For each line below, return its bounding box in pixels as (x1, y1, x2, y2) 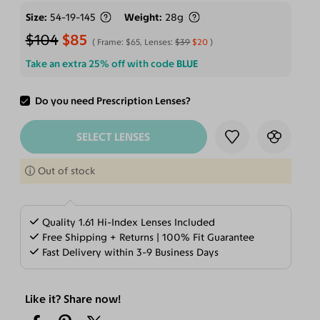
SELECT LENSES (76, 129, 151, 144)
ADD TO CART (79, 96, 148, 110)
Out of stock (37, 165, 95, 178)
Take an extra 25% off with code (25, 57, 176, 70)
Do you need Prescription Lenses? (35, 95, 191, 108)
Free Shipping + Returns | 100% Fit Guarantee (39, 231, 255, 244)
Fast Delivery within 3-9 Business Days (39, 246, 219, 259)
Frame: (97, 36, 126, 47)
